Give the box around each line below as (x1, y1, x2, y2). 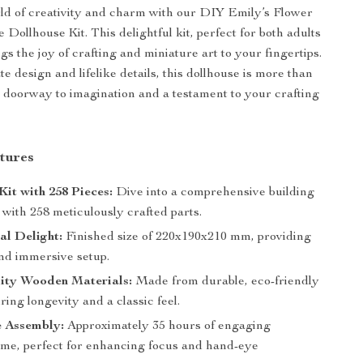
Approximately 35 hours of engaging (64, 320, 271, 333)
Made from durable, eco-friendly (132, 275, 320, 288)
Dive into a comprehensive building (113, 186, 315, 199)
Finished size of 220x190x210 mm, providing (62, 231, 312, 244)
